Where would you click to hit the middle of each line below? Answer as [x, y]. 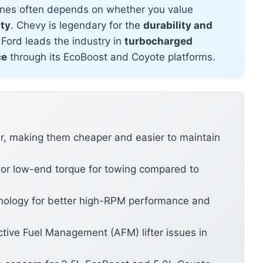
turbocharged [159, 41]
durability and [178, 26]
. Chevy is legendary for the [77, 26]
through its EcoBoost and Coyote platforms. [111, 57]
